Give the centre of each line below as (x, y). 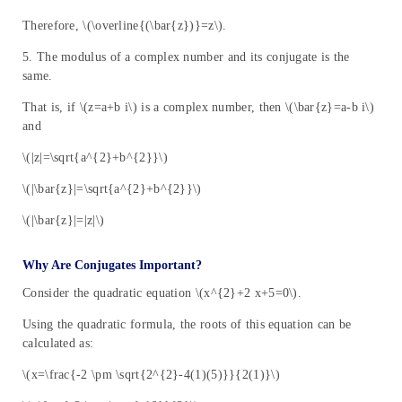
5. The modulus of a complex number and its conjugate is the (186, 57)
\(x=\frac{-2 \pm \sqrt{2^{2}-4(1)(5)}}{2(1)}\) (151, 375)
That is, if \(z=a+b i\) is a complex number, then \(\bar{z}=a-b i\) (199, 108)
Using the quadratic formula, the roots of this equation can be (187, 325)
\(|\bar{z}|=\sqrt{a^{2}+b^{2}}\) (112, 189)
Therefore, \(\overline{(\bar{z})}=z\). (125, 26)
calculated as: (58, 344)
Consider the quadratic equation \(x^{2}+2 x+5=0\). (162, 293)
